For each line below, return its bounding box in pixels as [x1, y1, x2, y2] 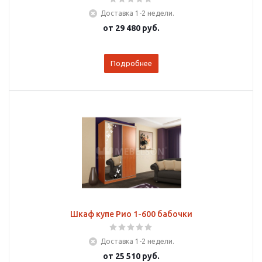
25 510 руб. [115, 251, 160, 261]
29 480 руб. [115, 23, 160, 33]
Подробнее [111, 59, 152, 67]
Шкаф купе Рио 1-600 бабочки [70, 209, 192, 219]
